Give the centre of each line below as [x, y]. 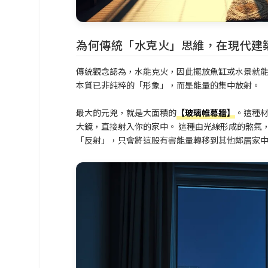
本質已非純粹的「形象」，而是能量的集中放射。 [168, 85]
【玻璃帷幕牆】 [206, 112]
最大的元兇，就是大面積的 [127, 112]
